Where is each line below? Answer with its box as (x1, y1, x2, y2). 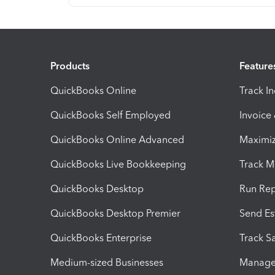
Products (50, 60, 90, 72)
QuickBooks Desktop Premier (50, 207, 180, 219)
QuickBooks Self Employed (50, 109, 171, 121)
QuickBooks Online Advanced (50, 133, 184, 145)
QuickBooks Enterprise (50, 231, 152, 244)
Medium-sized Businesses (50, 256, 163, 268)
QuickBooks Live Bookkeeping (50, 158, 186, 170)
